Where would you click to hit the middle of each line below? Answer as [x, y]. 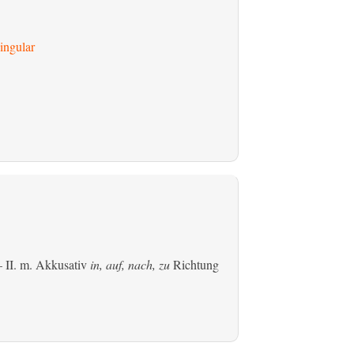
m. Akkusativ [53, 264]
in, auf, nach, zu [130, 264]
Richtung [194, 264]
